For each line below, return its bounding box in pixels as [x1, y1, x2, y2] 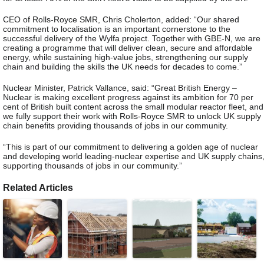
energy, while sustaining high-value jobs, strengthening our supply [3, 52, 248, 62]
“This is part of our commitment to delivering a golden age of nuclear [3, 142, 258, 152]
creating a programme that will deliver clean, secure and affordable [3, 43, 252, 53]
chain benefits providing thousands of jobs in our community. [3, 121, 228, 131]
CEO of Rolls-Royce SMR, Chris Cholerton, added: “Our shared [3, 15, 239, 25]
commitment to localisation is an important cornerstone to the [3, 24, 230, 34]
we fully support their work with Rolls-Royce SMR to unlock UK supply [3, 111, 261, 121]
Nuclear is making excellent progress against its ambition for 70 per [3, 93, 253, 103]
